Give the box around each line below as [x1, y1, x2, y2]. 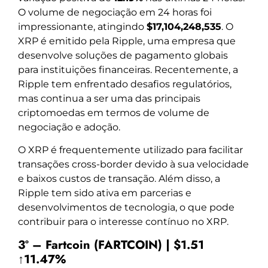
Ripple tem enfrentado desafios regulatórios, [18, 78, 232, 90]
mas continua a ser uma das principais [18, 92, 200, 104]
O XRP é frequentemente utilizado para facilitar [18, 144, 243, 156]
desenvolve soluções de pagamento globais [18, 49, 228, 61]
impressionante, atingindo [18, 20, 147, 32]
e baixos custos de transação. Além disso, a [18, 173, 220, 185]
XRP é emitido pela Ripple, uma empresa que [18, 35, 236, 47]
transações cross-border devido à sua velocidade [18, 159, 249, 170]
